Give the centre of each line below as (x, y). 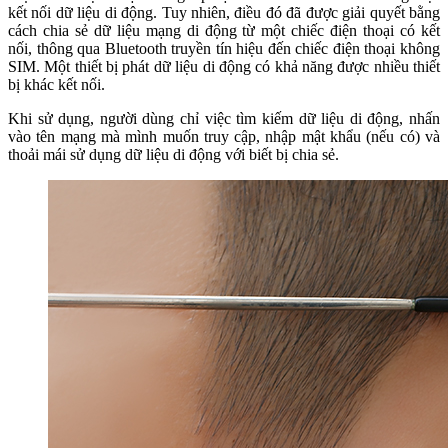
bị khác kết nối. (56, 84)
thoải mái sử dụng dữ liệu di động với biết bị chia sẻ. (173, 154)
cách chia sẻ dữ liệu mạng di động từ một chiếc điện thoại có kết (224, 30)
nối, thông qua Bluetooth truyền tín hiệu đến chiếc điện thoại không (224, 48)
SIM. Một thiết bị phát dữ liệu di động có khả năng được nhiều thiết (224, 66)
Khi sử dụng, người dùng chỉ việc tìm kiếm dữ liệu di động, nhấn (224, 118)
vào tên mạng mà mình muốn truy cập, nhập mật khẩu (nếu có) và (224, 136)
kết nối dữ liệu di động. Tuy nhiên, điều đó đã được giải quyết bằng (224, 12)
